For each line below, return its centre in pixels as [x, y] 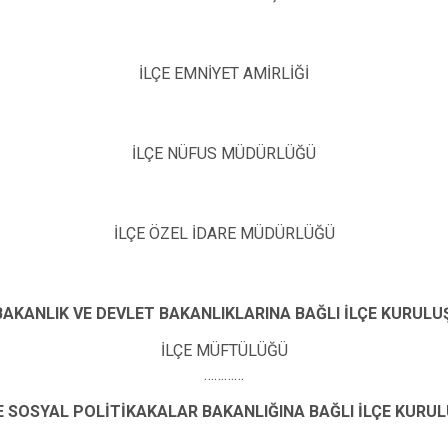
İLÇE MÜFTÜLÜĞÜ [224, 350]
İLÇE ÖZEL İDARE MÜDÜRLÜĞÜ [224, 233]
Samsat [374, 19]
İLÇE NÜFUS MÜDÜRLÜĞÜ [224, 153]
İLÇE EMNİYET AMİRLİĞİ [224, 73]
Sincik [368, 53]
